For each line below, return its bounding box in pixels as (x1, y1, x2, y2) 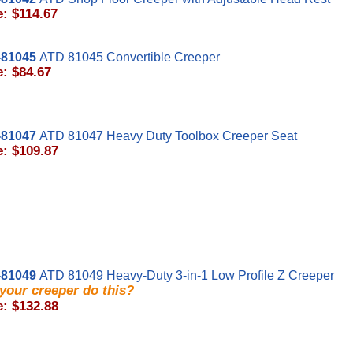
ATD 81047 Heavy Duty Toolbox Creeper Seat (39, 129, 297, 143)
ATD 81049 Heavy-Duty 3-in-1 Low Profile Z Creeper (39, 269, 334, 282)
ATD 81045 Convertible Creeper (39, 50, 220, 64)
